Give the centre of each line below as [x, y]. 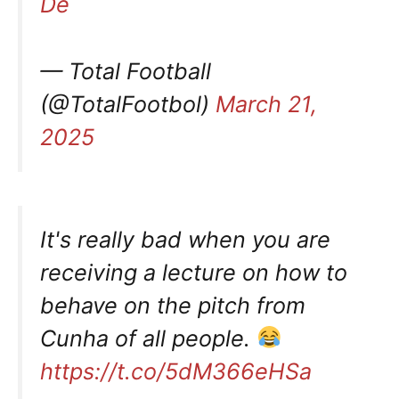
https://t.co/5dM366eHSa [176, 371]
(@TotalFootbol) [128, 104]
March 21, [266, 104]
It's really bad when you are [185, 239]
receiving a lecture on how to [194, 272]
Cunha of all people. [148, 338]
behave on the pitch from [173, 305]
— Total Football [126, 71]
